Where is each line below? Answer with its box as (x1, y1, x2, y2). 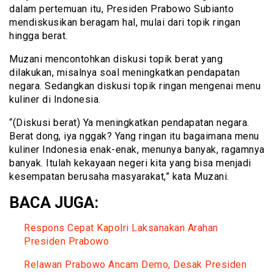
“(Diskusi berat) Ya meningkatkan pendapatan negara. (9, 116, 250, 128)
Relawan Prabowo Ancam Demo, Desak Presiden (24, 258, 246, 270)
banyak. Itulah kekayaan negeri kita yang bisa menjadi (9, 157, 251, 169)
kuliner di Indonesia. (9, 93, 101, 105)
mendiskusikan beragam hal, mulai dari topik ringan (9, 16, 240, 28)
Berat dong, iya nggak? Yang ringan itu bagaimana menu (9, 130, 259, 142)
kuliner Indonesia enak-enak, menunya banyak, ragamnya (9, 143, 265, 155)
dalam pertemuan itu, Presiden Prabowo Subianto (9, 2, 234, 15)
